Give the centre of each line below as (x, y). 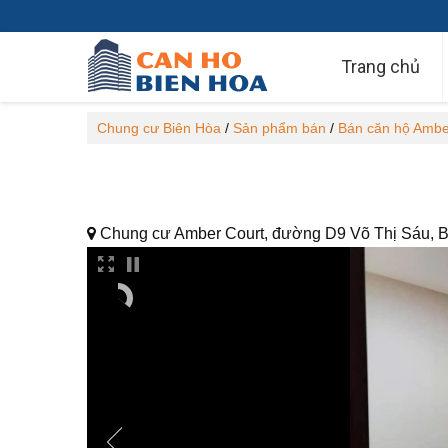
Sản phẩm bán (279, 128)
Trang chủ (380, 66)
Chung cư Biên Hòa (159, 128)
